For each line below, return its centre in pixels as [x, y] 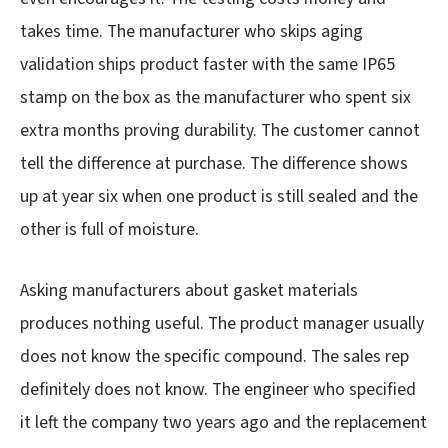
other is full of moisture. [109, 230]
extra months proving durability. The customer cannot [220, 131]
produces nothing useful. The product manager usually [222, 324]
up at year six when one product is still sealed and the [219, 197]
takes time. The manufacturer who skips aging [191, 32]
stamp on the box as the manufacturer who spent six [215, 98]
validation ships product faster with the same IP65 [207, 65]
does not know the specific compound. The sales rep [214, 357]
